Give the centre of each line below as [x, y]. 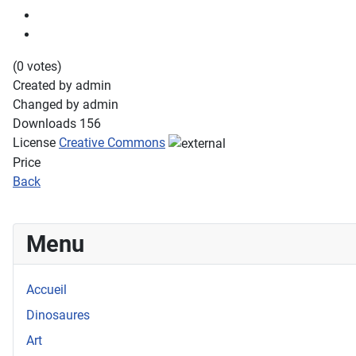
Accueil [46, 289]
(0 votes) [37, 66]
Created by [44, 85]
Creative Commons [112, 142]
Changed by [48, 104]
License [34, 142]
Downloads [44, 123]
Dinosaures [58, 315]
